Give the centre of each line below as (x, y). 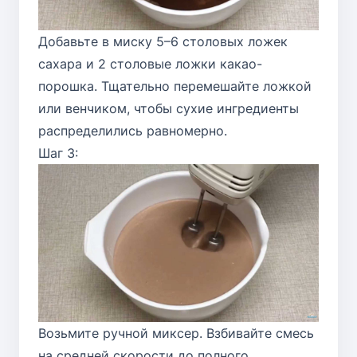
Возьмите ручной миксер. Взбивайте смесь (176, 333)
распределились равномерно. (133, 130)
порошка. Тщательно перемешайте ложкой (175, 86)
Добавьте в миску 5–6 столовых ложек (163, 41)
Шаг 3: (58, 153)
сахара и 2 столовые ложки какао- (150, 63)
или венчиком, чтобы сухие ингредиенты (169, 108)
